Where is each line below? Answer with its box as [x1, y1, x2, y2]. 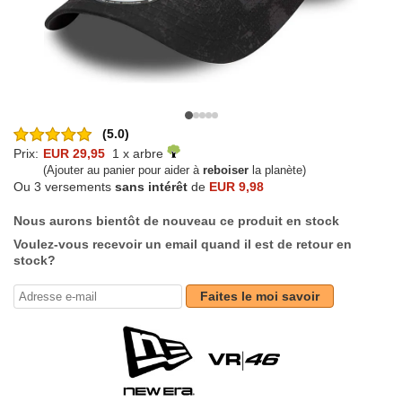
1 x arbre [105, 146, 167, 162]
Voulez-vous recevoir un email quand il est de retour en [13, 237, 352, 252]
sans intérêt [115, 179, 188, 195]
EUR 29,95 [43, 146, 105, 162]
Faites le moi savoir [200, 289, 319, 304]
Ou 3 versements [13, 179, 115, 195]
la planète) [249, 163, 306, 178]
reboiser [203, 163, 249, 178]
